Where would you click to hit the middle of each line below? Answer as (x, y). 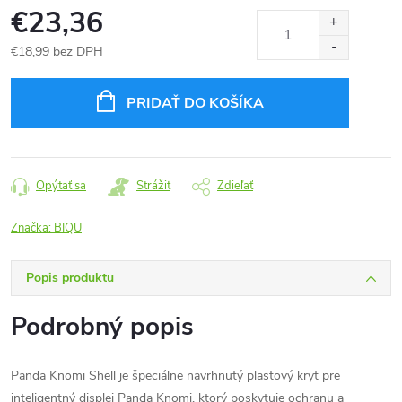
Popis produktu (70, 278)
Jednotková (41, 70)
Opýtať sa (61, 186)
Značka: (32, 228)
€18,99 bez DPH (57, 52)
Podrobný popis (102, 327)
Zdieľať (235, 186)
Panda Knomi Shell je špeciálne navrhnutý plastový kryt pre (175, 376)
